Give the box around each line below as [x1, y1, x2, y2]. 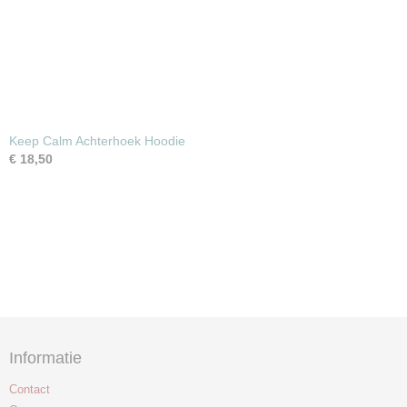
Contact [9, 382, 50, 396]
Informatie [9, 349, 82, 367]
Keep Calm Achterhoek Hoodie [9, 134, 185, 148]
